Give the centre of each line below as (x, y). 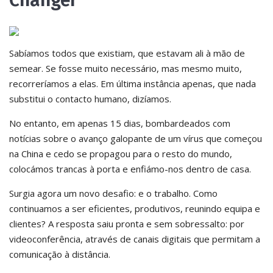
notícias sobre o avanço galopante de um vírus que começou (136, 138)
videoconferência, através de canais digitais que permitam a (135, 239)
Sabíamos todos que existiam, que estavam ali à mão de (127, 53)
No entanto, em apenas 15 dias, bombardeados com (120, 123)
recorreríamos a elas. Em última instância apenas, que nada (133, 83)
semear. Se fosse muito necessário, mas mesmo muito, (126, 68)
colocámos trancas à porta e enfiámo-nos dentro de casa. (130, 169)
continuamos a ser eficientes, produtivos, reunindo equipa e (135, 208)
